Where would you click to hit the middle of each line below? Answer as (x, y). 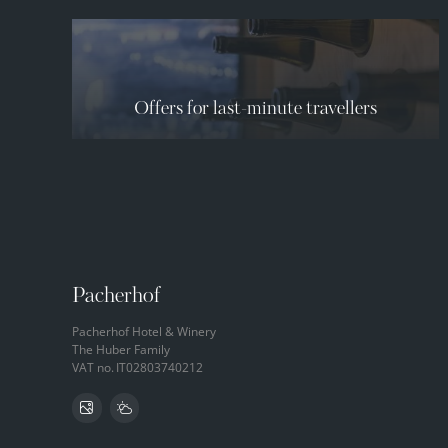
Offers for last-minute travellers (255, 109)
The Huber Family (121, 349)
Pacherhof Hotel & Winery (144, 331)
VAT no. (93, 367)
